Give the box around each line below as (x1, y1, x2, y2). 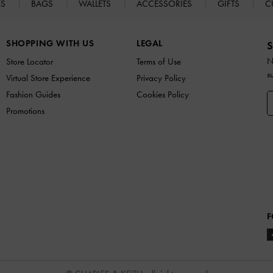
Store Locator (6, 55, 53, 67)
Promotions (6, 105, 44, 116)
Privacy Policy (136, 72, 186, 83)
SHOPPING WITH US (6, 37, 94, 49)
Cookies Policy (136, 88, 189, 100)
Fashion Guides (6, 88, 60, 100)
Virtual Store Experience (6, 72, 90, 83)
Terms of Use (136, 55, 181, 67)
